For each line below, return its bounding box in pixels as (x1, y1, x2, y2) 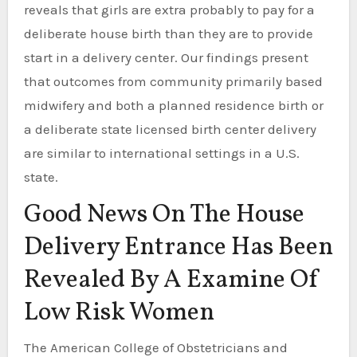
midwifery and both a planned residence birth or (23, 97, 324, 113)
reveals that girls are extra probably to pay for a (23, 2, 315, 18)
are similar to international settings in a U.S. (23, 145, 300, 161)
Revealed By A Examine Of (23, 263, 320, 298)
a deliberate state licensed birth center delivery (23, 121, 316, 137)
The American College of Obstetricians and (23, 339, 288, 355)
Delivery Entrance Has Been (23, 230, 333, 265)
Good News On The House (23, 198, 304, 233)
